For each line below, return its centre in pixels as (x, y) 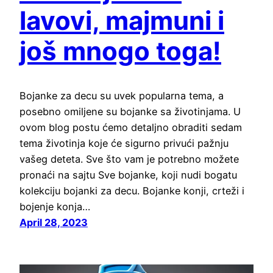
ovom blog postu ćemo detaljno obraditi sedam (131, 128)
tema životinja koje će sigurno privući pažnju (124, 144)
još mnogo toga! (120, 51)
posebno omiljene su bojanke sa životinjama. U (130, 112)
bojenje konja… (55, 207)
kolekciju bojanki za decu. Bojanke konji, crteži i (132, 191)
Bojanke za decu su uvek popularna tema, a (122, 96)
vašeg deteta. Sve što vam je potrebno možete (129, 159)
